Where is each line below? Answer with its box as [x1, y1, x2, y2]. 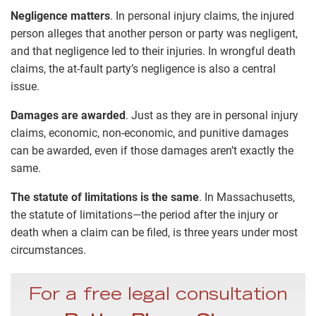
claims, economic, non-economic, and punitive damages [11, 126, 288, 140]
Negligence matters [11, 9, 110, 23]
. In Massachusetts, [199, 190, 295, 205]
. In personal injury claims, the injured [110, 9, 294, 23]
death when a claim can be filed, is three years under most [11, 226, 298, 240]
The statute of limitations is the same [11, 190, 199, 205]
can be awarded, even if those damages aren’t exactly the [11, 144, 293, 158]
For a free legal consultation [28, 288, 288, 305]
